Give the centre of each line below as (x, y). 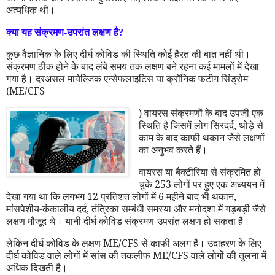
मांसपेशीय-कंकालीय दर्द (46, 208)
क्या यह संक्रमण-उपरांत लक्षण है (62, 33)
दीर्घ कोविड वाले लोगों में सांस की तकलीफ (79, 255)
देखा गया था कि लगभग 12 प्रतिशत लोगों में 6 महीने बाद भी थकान (120, 196)
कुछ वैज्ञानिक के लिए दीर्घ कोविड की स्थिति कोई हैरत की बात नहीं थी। (128, 54)
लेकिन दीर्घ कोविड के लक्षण (55, 243)
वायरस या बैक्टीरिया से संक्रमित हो (199, 172)
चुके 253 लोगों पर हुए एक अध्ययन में (201, 184)
